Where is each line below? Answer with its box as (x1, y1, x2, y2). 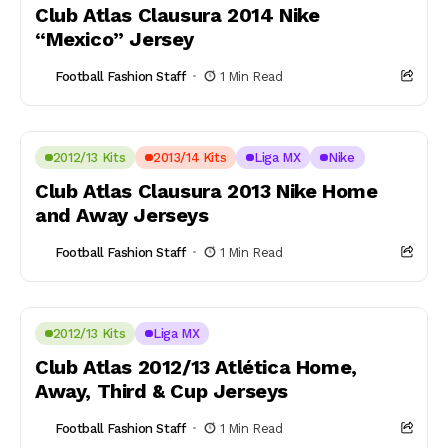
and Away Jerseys (35, 203, 209, 227)
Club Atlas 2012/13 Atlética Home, (35, 355, 357, 379)
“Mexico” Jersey (35, 27, 194, 51)
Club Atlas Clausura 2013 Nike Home (35, 179, 378, 203)
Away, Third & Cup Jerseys (35, 379, 289, 403)
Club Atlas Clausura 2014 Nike (35, 3, 320, 27)
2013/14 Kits (152, 150, 227, 165)
